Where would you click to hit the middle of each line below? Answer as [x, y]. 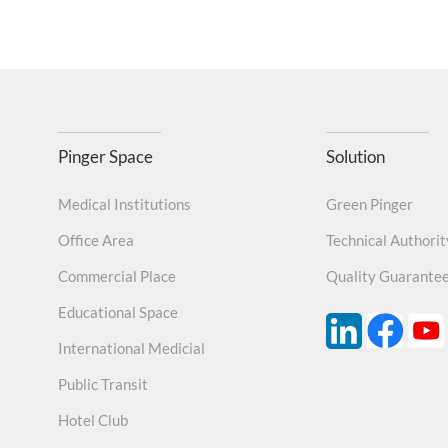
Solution [356, 156]
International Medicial [131, 348]
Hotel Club [93, 420]
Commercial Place [117, 276]
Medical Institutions [124, 204]
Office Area [96, 240]
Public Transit [103, 384]
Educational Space [118, 312]
